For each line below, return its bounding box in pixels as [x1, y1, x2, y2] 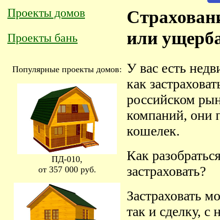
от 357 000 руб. [38, 165, 96, 174]
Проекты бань [7, 31, 78, 44]
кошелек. [126, 123, 180, 139]
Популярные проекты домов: [12, 64, 122, 74]
